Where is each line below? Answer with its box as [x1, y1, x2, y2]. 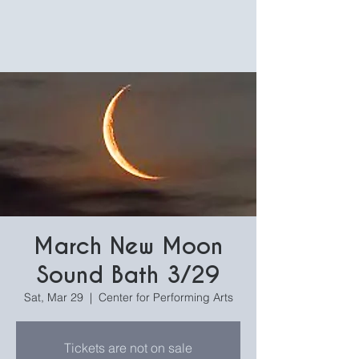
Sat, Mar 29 [23, 290, 83, 305]
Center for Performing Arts [98, 290, 233, 305]
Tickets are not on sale [64, 340, 192, 356]
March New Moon [34, 232, 223, 260]
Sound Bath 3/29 [37, 261, 220, 289]
